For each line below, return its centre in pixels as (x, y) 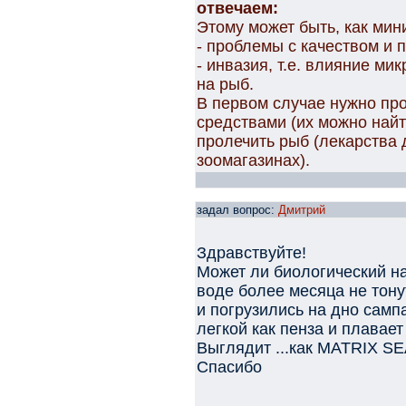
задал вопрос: (237, 210)
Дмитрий (302, 210)
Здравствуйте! (251, 253)
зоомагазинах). (253, 160)
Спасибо (229, 367)
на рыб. (225, 84)
